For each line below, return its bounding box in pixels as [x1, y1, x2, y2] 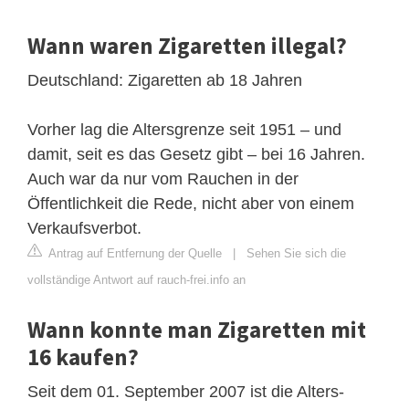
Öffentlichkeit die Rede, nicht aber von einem [27, 194, 354, 213]
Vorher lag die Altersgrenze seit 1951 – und [27, 120, 341, 139]
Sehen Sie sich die [246, 246, 346, 260]
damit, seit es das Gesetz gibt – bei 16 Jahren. [27, 144, 365, 163]
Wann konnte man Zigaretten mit [27, 314, 366, 344]
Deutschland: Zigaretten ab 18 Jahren [27, 70, 302, 89]
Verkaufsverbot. [27, 218, 142, 237]
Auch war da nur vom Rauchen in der [27, 169, 299, 188]
